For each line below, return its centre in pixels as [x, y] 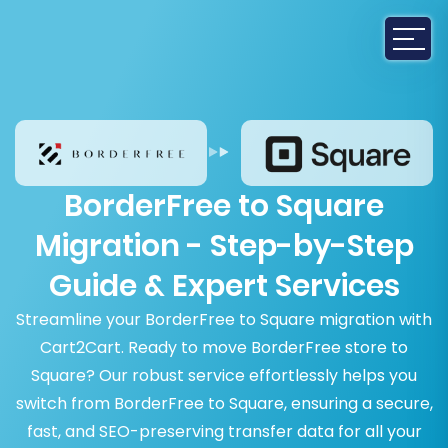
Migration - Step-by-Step [224, 246]
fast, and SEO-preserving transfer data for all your [224, 432]
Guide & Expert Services [224, 286]
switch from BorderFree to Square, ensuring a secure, [224, 404]
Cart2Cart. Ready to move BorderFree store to [224, 348]
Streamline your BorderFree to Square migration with [224, 320]
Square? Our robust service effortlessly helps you [224, 376]
